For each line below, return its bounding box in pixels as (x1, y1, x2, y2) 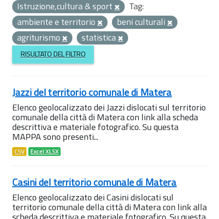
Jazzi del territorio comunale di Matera (12, 84, 172, 100)
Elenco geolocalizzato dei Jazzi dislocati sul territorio (12, 100, 206, 114)
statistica (82, 31, 118, 44)
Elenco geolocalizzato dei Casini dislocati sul (12, 190, 174, 204)
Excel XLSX (30, 147, 59, 156)
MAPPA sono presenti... (12, 130, 98, 143)
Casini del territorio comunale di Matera (12, 174, 177, 190)
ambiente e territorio (17, 15, 97, 28)
